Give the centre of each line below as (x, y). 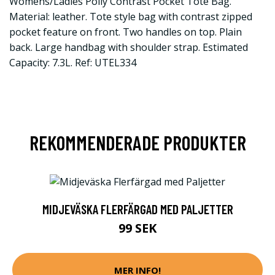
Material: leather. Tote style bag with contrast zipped (131, 17)
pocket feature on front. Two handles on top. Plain (126, 32)
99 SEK (137, 228)
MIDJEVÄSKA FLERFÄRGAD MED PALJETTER (137, 209)
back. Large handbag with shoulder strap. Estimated (129, 47)
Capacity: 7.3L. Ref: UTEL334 (73, 63)
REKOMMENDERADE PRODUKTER (137, 142)
